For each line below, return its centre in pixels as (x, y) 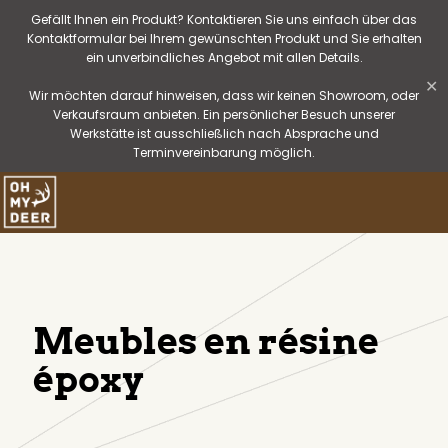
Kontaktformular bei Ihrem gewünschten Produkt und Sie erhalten (224, 38)
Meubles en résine (206, 341)
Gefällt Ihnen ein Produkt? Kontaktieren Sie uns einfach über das (224, 19)
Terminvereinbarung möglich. (224, 152)
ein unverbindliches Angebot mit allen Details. (224, 57)
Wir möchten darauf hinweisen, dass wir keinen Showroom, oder (224, 95)
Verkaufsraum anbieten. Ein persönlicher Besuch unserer (224, 114)
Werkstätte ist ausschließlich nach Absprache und (224, 133)
